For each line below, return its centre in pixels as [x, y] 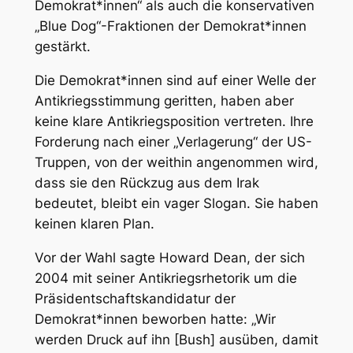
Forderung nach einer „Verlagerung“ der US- [173, 141]
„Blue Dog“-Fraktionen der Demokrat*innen [170, 26]
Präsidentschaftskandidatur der [135, 298]
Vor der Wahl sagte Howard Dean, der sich [169, 257]
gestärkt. [62, 47]
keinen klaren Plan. [94, 223]
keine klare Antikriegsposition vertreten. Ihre [174, 121]
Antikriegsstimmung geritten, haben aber [164, 100]
